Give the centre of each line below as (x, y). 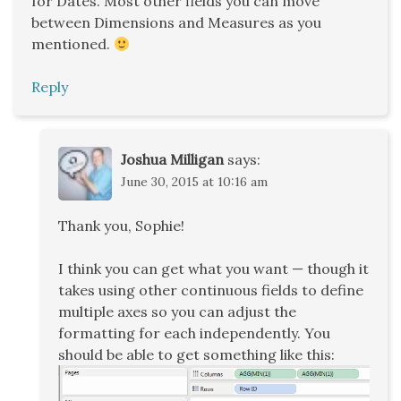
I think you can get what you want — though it (213, 269)
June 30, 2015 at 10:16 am (194, 182)
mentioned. (73, 44)
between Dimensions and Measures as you (176, 23)
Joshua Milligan (172, 160)
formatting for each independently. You (194, 333)
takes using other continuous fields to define (211, 290)
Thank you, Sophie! (121, 226)
